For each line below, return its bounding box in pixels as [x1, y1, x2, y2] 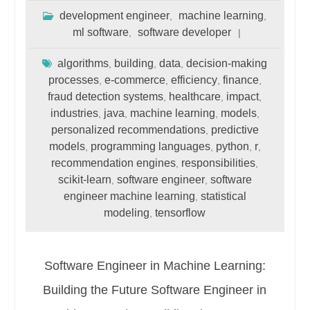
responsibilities [181, 157, 256, 169]
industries [50, 107, 98, 119]
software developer [137, 26, 231, 38]
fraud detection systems [48, 91, 164, 102]
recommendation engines [51, 157, 176, 169]
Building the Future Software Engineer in [43, 283, 267, 297]
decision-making [186, 57, 268, 69]
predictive [210, 124, 259, 136]
